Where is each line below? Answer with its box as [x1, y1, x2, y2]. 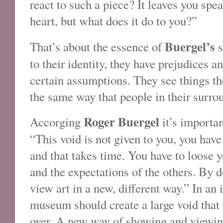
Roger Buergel [84, 112, 159, 130]
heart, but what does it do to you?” [30, 12, 197, 29]
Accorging [30, 113, 84, 130]
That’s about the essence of [30, 38, 165, 55]
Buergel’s [165, 37, 215, 55]
